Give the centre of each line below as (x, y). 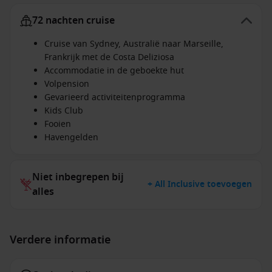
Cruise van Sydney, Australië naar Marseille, (134, 44)
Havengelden (71, 138)
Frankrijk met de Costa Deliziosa (109, 57)
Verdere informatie (60, 240)
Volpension (67, 84)
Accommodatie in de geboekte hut (114, 71)
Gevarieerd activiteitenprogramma (115, 97)
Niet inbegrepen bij (78, 177)
